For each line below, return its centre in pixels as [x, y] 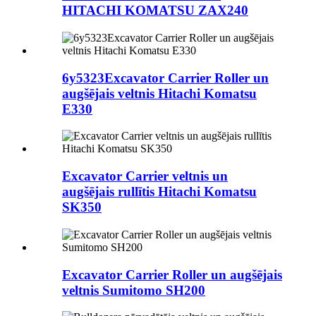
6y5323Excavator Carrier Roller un [165, 78]
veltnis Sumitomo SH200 [134, 290]
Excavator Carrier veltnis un [145, 176]
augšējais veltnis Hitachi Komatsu [159, 93]
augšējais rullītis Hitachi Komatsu [159, 192]
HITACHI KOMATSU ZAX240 [155, 11]
